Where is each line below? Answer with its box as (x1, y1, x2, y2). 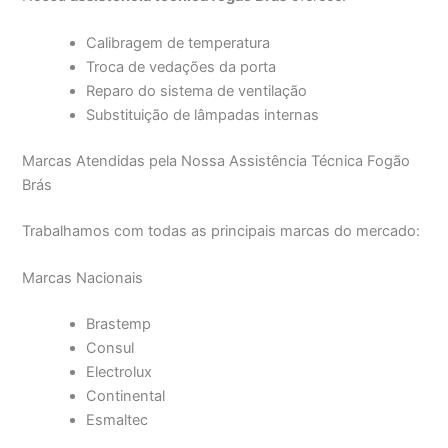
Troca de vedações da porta (86, 58, 277, 77)
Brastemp (86, 315, 152, 334)
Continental (86, 387, 166, 406)
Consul (86, 339, 135, 358)
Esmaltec (86, 411, 149, 430)
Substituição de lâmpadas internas (86, 106, 320, 125)
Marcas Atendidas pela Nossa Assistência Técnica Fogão (22, 152, 411, 171)
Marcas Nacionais (22, 269, 144, 288)
